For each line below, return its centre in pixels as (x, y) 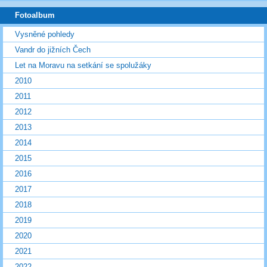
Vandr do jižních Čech (53, 49)
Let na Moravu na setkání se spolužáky (83, 65)
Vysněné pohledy (45, 34)
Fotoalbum (35, 15)
